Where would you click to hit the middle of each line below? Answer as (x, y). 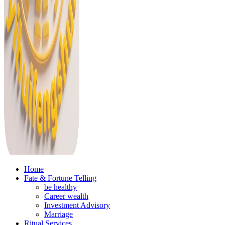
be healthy (61, 187)
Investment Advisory (77, 205)
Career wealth (66, 196)
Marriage (59, 214)
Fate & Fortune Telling (60, 178)
